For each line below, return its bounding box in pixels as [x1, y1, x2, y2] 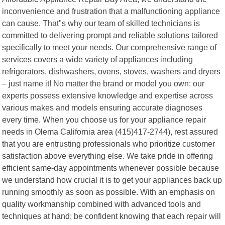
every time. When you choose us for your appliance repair [2, 115, 206, 124]
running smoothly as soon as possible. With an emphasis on [2, 187, 215, 196]
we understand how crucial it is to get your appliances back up [2, 175, 222, 184]
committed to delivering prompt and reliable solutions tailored [2, 30, 218, 40]
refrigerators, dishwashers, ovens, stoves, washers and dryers [2, 66, 221, 76]
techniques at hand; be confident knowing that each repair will [2, 211, 221, 220]
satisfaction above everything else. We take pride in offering [2, 151, 213, 160]
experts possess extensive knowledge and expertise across [2, 90, 213, 100]
